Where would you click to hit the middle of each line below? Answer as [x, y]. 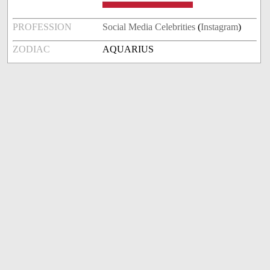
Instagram [220, 27]
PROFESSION [42, 27]
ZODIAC [32, 49]
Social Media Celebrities [149, 27]
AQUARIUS [128, 49]
